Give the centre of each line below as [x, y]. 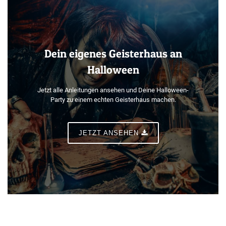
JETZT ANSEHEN [108, 133]
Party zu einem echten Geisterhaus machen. [113, 100]
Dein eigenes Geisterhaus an [113, 54]
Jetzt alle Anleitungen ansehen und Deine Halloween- [113, 90]
